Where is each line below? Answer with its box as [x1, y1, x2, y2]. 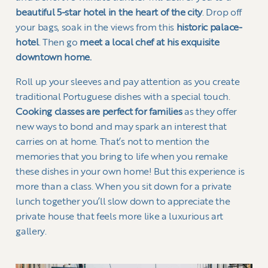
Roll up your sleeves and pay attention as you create [16, 77, 240, 87]
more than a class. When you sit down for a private [16, 182, 232, 192]
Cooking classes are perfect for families [16, 107, 182, 117]
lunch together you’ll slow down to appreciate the [16, 197, 230, 207]
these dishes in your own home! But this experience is [16, 167, 245, 177]
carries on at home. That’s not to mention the [16, 137, 209, 147]
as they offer [182, 107, 237, 117]
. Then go [38, 38, 80, 48]
